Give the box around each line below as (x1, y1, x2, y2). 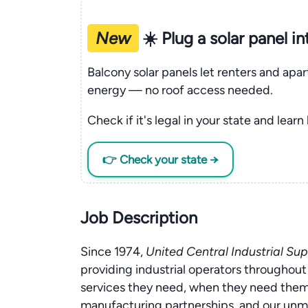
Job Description (80, 208, 197, 228)
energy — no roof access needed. (87, 82, 273, 98)
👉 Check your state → (102, 152, 219, 166)
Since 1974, (80, 244, 146, 259)
